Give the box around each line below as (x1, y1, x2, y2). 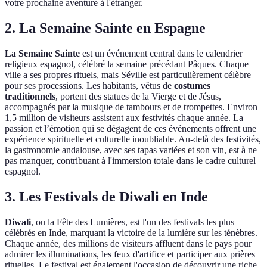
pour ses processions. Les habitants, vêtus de (5, 80, 174, 91)
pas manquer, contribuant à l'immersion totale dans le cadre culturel (5, 156, 256, 166)
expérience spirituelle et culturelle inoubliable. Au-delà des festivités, (5, 134, 261, 145)
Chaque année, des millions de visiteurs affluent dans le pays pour (5, 238, 252, 249)
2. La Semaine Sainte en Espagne (5, 20, 206, 36)
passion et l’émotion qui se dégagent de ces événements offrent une (5, 123, 256, 134)
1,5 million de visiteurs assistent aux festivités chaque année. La (5, 113, 243, 123)
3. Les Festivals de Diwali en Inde (5, 188, 208, 204)
